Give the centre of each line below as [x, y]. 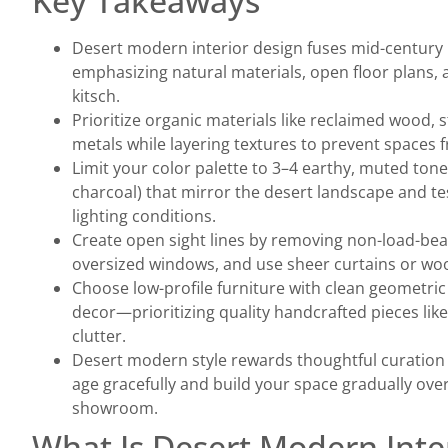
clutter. [99, 335]
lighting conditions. [144, 215]
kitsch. [96, 95]
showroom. [115, 407]
